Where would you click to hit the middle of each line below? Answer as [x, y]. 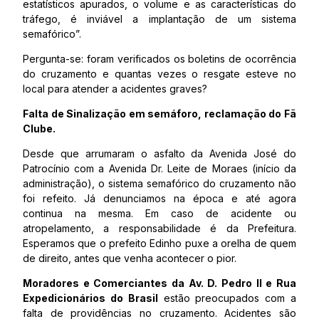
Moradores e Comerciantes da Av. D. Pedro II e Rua [159, 283]
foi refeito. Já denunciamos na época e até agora [159, 198]
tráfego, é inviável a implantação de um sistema [159, 19]
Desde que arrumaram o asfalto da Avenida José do [159, 153]
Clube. [39, 129]
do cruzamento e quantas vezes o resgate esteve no [159, 74]
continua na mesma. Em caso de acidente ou [159, 213]
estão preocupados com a [227, 298]
